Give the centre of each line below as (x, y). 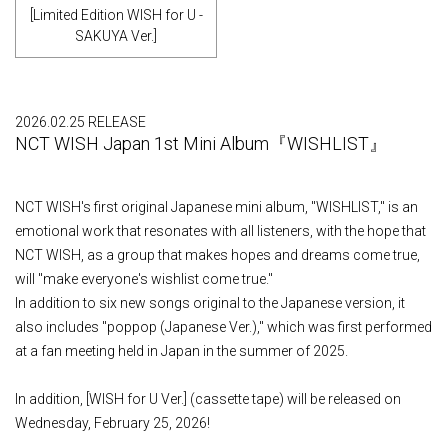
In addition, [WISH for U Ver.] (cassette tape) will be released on (208, 399)
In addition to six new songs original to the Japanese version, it (210, 303)
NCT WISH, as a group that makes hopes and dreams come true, (217, 255)
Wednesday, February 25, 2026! (112, 423)
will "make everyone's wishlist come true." (144, 279)
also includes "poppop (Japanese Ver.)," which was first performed (223, 327)
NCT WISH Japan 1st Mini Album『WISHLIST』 (201, 143)
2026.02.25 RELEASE (80, 122)
